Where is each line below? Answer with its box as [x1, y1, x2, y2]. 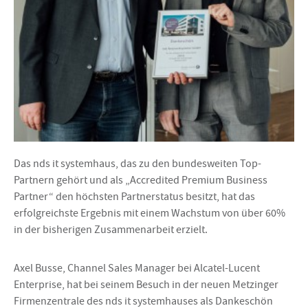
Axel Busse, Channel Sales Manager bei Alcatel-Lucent [14, 261, 260, 275]
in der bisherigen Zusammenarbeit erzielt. [14, 222, 208, 236]
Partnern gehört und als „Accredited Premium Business [14, 173, 267, 187]
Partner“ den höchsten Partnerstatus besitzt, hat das [14, 189, 255, 203]
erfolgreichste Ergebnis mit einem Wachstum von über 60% [14, 206, 285, 220]
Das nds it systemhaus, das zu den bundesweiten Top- [14, 156, 261, 170]
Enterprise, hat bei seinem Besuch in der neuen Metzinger [14, 277, 278, 291]
